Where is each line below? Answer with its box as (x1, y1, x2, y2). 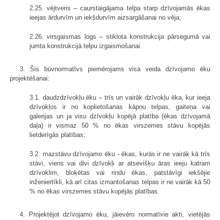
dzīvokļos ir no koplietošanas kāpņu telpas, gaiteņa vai (29, 103, 210, 110)
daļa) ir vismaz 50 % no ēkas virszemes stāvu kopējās (29, 121, 210, 129)
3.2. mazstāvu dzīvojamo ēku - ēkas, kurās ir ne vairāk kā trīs (29, 150, 210, 158)
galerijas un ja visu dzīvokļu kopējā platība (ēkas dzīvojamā (29, 112, 210, 120)
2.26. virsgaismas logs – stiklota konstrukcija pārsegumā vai (29, 32, 210, 40)
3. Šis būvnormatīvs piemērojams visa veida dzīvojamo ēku (20, 65, 210, 73)
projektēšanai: (10, 74, 50, 82)
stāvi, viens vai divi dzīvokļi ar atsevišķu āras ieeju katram (29, 159, 210, 167)
